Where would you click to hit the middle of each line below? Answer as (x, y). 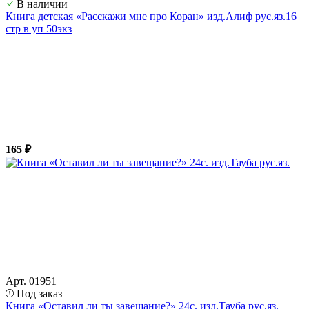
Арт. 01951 (31, 281)
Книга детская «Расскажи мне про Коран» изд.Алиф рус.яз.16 (151, 16)
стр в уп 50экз (39, 28)
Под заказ (39, 293)
